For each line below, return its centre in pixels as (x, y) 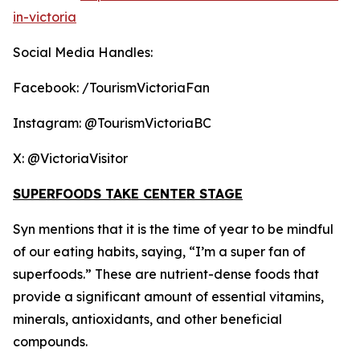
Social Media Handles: (83, 52)
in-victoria (45, 17)
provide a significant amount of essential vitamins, (168, 297)
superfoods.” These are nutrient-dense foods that (166, 274)
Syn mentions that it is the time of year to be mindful (173, 229)
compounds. (50, 342)
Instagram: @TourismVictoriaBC (112, 123)
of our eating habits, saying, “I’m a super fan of (159, 252)
